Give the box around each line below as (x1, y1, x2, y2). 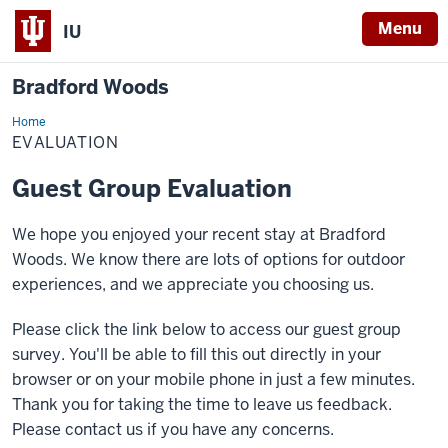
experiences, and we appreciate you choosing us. (12, 274, 374, 295)
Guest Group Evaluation (12, 173, 292, 204)
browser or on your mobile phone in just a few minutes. (12, 369, 415, 390)
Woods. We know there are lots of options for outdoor (12, 249, 405, 270)
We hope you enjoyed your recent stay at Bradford (12, 224, 386, 245)
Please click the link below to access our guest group (12, 319, 401, 340)
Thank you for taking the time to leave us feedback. (12, 394, 392, 415)
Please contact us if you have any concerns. (12, 419, 334, 440)
